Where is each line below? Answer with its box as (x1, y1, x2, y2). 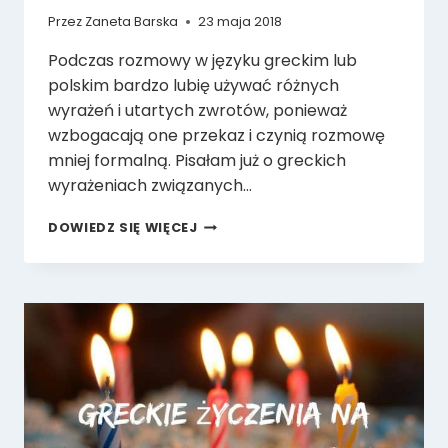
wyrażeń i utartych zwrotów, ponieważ (48, 99, 347, 123)
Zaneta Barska (85, 13, 179, 31)
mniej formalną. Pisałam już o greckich (48, 149, 346, 173)
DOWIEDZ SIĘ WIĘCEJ (48, 219, 198, 237)
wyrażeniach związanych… (48, 174, 252, 198)
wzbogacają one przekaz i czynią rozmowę (48, 124, 385, 148)
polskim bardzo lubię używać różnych (48, 74, 339, 98)
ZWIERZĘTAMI (196, 294, 294, 312)
